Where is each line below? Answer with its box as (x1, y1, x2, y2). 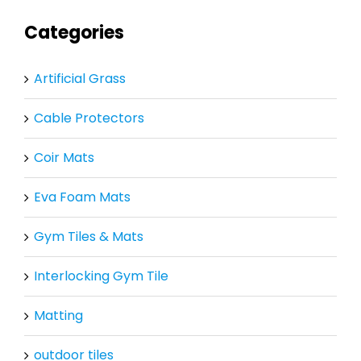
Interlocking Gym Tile (33, 267, 168, 286)
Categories (23, 19, 124, 45)
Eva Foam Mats (33, 188, 131, 207)
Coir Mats (33, 148, 94, 168)
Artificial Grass (33, 69, 126, 89)
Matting (33, 306, 83, 326)
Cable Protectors (33, 109, 144, 128)
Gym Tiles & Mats (33, 227, 143, 247)
